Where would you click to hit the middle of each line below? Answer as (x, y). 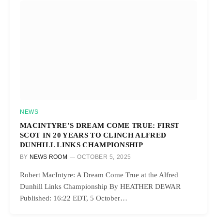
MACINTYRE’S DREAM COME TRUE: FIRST (100, 125)
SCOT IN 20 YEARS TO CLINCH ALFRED (93, 135)
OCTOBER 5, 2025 (104, 157)
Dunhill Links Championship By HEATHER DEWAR (100, 186)
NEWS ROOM (48, 157)
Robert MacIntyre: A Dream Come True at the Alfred (99, 175)
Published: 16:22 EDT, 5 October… (74, 198)
